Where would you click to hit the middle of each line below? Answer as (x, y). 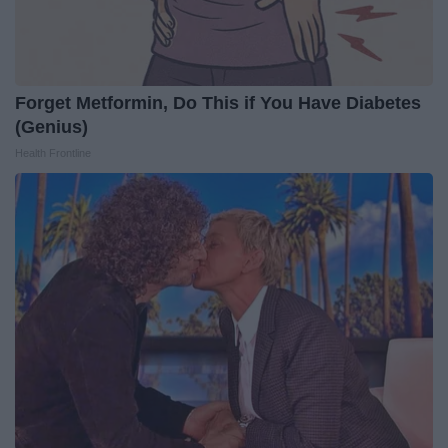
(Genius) (51, 126)
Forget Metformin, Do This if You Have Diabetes (218, 102)
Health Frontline (53, 152)
